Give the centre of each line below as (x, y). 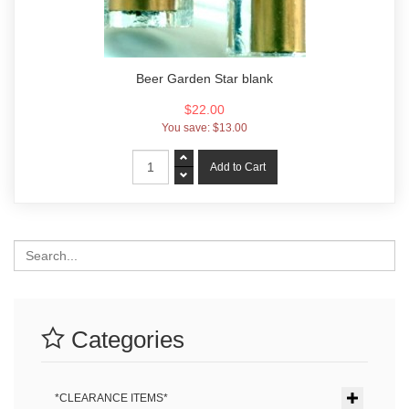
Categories (125, 340)
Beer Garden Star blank (204, 79)
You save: (187, 128)
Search (31, 247)
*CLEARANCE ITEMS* (111, 398)
